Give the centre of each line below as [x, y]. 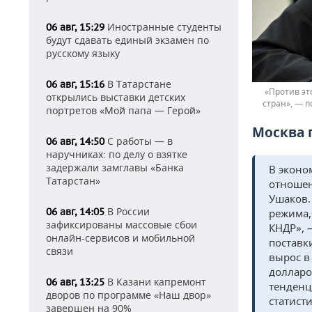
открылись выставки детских [116, 97]
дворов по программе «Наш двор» [128, 295]
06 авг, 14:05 [75, 212]
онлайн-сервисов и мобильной [120, 238]
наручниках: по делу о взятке [117, 154]
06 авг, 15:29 [75, 27]
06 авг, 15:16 [75, 84]
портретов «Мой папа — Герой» [123, 110]
